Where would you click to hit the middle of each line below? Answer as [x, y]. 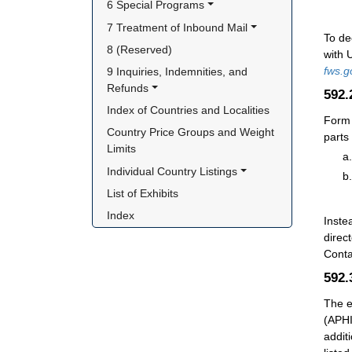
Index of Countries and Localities [189, 110]
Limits [122, 149]
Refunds [128, 88]
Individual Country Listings [172, 171]
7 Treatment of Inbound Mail [178, 27]
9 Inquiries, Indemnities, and [178, 71]
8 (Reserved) [140, 49]
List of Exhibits [143, 193]
